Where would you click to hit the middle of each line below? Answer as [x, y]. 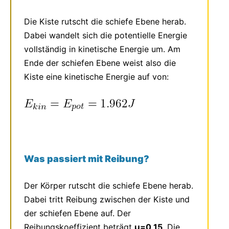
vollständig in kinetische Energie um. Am [102, 49]
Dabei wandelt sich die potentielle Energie [106, 35]
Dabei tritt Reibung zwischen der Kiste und [107, 199]
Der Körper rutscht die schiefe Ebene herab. [109, 185]
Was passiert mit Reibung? [87, 158]
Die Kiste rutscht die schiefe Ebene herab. [105, 21]
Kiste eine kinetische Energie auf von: [96, 76]
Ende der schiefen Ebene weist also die [100, 63]
